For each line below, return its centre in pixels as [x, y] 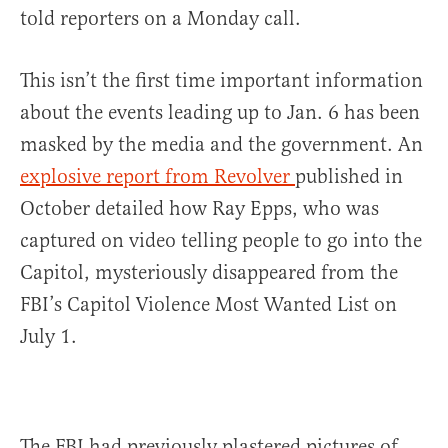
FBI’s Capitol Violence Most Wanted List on [208, 305]
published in [349, 177]
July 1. [48, 337]
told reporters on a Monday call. [160, 19]
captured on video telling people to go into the [221, 241]
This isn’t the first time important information [221, 81]
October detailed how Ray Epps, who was [199, 209]
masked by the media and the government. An [221, 145]
